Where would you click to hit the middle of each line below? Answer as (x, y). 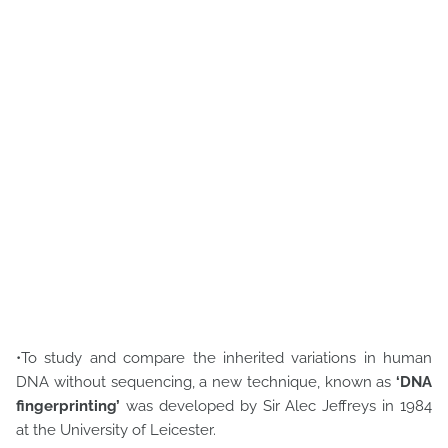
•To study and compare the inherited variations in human (224, 358)
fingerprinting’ (68, 406)
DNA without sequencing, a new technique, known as (206, 382)
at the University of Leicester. (118, 430)
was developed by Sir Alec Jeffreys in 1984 (276, 406)
